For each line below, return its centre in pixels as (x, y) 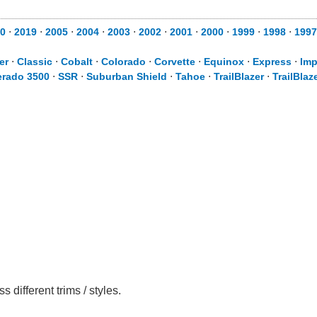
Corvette (175, 62)
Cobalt (77, 62)
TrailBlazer (239, 76)
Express (272, 62)
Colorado (123, 62)
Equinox (224, 62)
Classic (35, 62)
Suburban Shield (127, 76)
